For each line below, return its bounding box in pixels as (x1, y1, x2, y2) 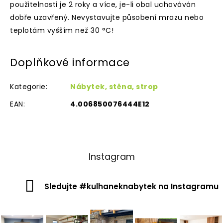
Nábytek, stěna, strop (70, 82, 158, 92)
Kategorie (10, 82, 46, 92)
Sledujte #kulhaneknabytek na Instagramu (44, 181, 219, 192)
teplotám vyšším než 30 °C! (10, 25, 113, 35)
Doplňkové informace (10, 55, 130, 70)
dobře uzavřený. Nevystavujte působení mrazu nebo (10, 12, 204, 22)
